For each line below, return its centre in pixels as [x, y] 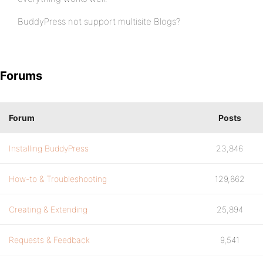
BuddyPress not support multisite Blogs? [99, 21]
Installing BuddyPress [49, 148]
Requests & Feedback [49, 240]
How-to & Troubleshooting [58, 179]
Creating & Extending [48, 209]
